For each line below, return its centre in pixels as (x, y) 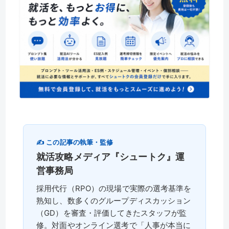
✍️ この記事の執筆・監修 (75, 142)
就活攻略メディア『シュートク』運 (111, 157)
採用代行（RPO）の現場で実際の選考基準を (114, 189)
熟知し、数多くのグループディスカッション (114, 201)
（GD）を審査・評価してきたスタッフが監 (112, 213)
